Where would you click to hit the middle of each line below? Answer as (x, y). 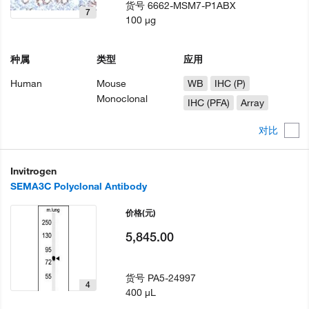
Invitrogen (33, 171)
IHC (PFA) (208, 103)
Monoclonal (122, 99)
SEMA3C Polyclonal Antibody (79, 186)
